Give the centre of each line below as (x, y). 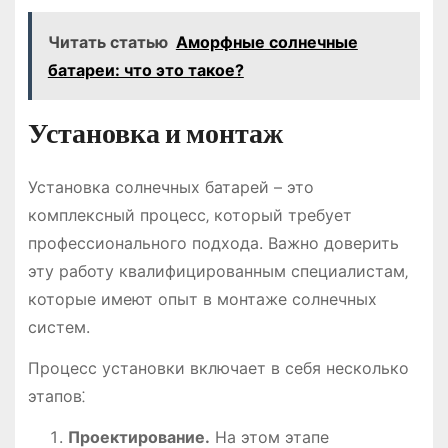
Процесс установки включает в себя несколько (218, 368)
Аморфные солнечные (266, 42)
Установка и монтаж (155, 134)
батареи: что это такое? (145, 70)
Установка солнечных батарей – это (170, 187)
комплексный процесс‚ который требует (189, 215)
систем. (58, 327)
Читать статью (107, 42)
